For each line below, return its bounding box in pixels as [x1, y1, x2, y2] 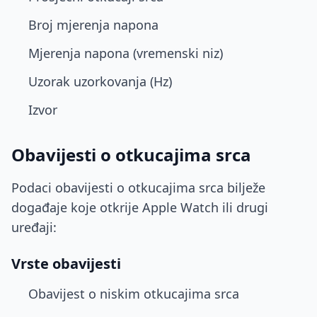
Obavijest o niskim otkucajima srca [28, 285, 239, 302]
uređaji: [11, 219, 57, 236]
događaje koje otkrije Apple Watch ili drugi [11, 199, 268, 216]
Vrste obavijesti [11, 254, 121, 273]
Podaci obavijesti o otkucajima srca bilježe [11, 179, 265, 196]
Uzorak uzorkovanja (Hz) [28, 73, 172, 90]
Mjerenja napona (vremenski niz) [28, 45, 223, 62]
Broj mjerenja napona [28, 16, 158, 33]
